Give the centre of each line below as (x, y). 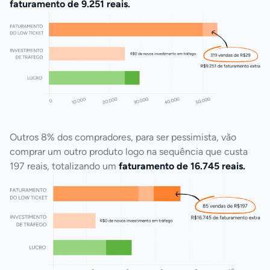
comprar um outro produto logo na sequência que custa (129, 152)
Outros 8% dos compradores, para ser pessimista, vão (123, 137)
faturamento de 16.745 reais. (182, 166)
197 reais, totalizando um (64, 166)
